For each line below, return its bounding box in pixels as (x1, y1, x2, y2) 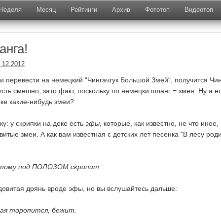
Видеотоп (184, 6, 213, 13)
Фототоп (145, 6, 170, 13)
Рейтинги (71, 6, 97, 13)
